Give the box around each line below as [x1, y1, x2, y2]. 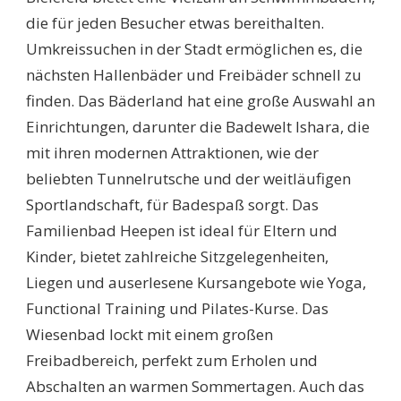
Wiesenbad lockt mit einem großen [26, 324, 273, 346]
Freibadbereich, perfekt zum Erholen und [26, 350, 318, 371]
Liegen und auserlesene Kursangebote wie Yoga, [26, 272, 366, 294]
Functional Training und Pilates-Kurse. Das [26, 298, 328, 320]
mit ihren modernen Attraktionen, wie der [26, 142, 319, 164]
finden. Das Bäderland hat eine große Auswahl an [26, 90, 375, 112]
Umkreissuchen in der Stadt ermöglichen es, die [26, 38, 363, 60]
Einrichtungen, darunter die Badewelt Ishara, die [26, 116, 370, 138]
